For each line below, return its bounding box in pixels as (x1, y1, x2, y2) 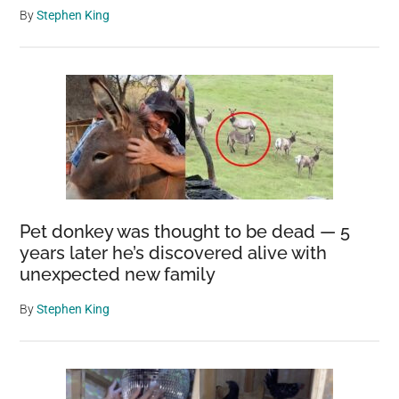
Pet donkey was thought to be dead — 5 (20, 220, 351, 242)
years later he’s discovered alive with (20, 241, 328, 264)
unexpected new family (20, 263, 216, 285)
